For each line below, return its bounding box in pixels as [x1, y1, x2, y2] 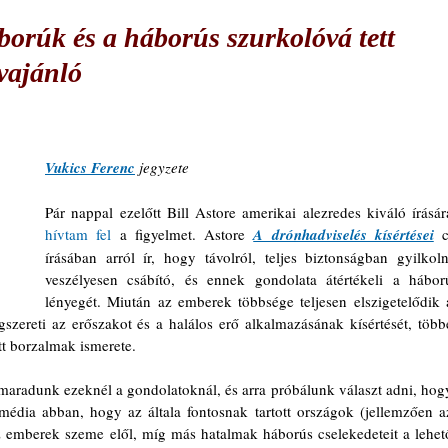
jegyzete [135, 157, 189, 177]
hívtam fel [45, 224, 112, 244]
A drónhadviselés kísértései [253, 224, 434, 245]
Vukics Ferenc [45, 157, 135, 178]
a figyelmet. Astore [111, 224, 254, 244]
